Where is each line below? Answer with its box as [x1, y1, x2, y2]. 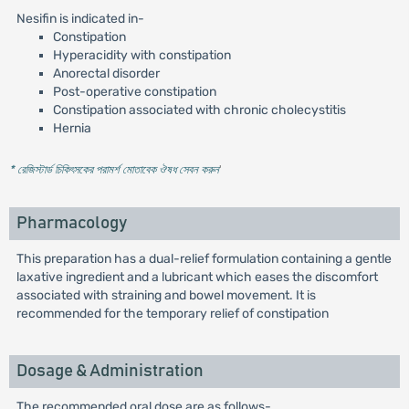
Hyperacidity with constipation [52, 47, 231, 63]
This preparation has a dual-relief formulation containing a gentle [16, 251, 392, 267]
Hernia [52, 121, 91, 136]
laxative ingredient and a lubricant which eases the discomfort [16, 269, 378, 285]
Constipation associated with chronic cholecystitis [52, 102, 346, 118]
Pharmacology [16, 215, 127, 232]
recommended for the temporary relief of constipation [16, 306, 329, 321]
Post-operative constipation [52, 84, 216, 100]
